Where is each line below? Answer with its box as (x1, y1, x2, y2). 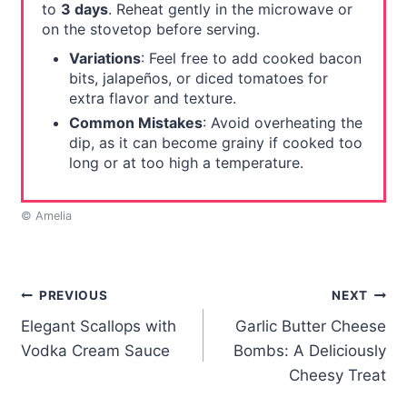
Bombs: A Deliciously (233, 342, 387, 361)
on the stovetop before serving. (41, 20, 260, 39)
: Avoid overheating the (202, 114, 362, 133)
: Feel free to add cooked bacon (140, 49, 362, 68)
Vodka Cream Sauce (20, 342, 170, 361)
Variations (68, 49, 141, 68)
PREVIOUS (38, 287, 108, 303)
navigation (19, 323, 150, 354)
